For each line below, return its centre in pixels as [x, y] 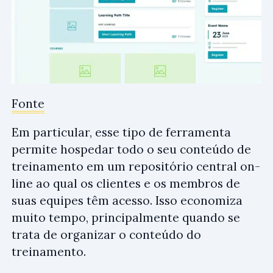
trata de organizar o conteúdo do [106, 235]
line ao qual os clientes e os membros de [126, 184]
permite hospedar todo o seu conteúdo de [131, 150]
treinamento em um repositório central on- [136, 167]
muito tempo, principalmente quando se [126, 218]
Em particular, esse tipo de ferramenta [121, 133]
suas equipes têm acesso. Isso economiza [127, 201]
